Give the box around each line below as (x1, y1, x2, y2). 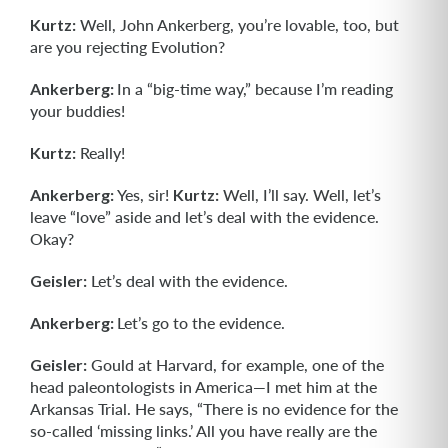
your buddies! (30, 101, 125, 120)
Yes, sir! (114, 185, 173, 204)
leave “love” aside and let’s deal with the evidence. (30, 207, 379, 226)
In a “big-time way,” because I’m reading (117, 79, 393, 98)
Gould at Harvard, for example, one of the (87, 355, 384, 374)
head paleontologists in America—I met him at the (30, 377, 377, 396)
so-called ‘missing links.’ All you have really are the (30, 421, 377, 440)
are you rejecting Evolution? (30, 37, 225, 56)
